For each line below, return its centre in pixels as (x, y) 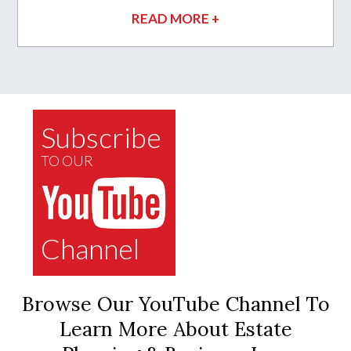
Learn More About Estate (175, 329)
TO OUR (67, 161)
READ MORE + (175, 19)
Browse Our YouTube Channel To (175, 304)
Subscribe (101, 138)
